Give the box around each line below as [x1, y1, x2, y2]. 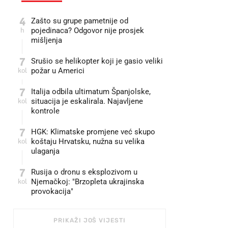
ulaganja [31, 147, 60, 156]
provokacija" [31, 187, 73, 196]
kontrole [31, 106, 60, 116]
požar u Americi [31, 66, 84, 75]
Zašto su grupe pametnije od [31, 16, 128, 25]
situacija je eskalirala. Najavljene [31, 97, 143, 106]
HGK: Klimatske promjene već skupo [31, 127, 155, 136]
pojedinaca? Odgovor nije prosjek [31, 26, 144, 35]
